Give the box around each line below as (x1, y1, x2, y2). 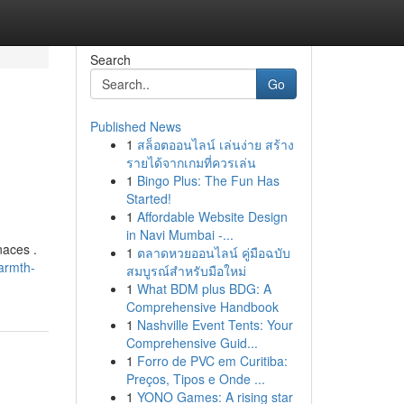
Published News (89, 117, 181, 135)
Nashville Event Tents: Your (136, 316, 293, 334)
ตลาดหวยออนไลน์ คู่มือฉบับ (136, 243, 290, 262)
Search (89, 50, 131, 69)
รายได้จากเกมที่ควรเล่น (125, 153, 256, 171)
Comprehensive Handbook (125, 298, 279, 316)
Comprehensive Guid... (125, 334, 258, 352)
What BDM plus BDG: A (136, 280, 271, 298)
